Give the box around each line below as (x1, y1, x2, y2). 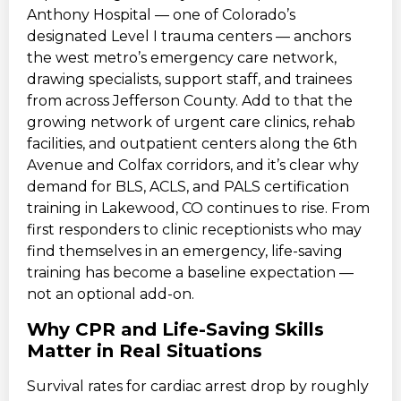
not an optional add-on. (27, 286, 194, 303)
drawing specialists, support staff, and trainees (27, 71, 352, 89)
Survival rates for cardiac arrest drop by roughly (27, 377, 369, 395)
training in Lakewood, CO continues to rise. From (27, 200, 370, 218)
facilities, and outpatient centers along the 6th (27, 135, 357, 153)
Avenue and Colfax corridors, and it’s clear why (27, 157, 359, 175)
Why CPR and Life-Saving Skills (27, 318, 324, 340)
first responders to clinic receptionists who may (27, 221, 362, 239)
